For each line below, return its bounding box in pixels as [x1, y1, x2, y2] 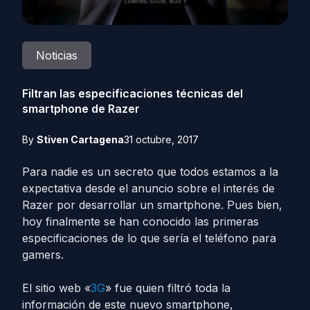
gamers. [22, 248, 64, 262]
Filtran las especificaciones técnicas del [22, 86, 243, 100]
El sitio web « [22, 281, 91, 295]
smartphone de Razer [22, 102, 140, 116]
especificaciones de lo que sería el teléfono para [22, 231, 276, 245]
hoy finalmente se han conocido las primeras [22, 215, 259, 228]
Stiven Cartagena [37, 134, 124, 145]
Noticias [36, 48, 77, 62]
